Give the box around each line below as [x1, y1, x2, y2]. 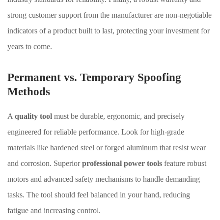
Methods [7, 85, 50, 98]
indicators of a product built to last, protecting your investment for [7, 27, 210, 35]
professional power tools [82, 159, 162, 167]
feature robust [162, 159, 206, 167]
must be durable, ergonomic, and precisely [52, 112, 185, 120]
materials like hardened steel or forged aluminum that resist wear [7, 143, 206, 152]
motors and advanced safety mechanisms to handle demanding [7, 175, 200, 183]
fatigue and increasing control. [7, 206, 101, 215]
